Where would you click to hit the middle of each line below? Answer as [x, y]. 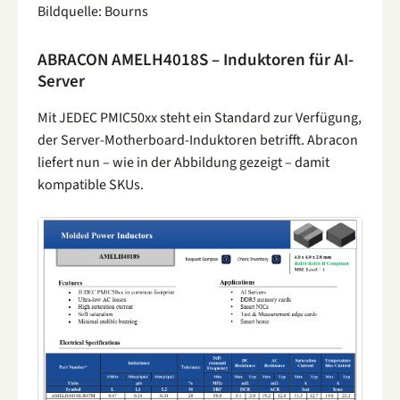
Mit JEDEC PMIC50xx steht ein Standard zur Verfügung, [200, 118]
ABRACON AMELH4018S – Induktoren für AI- [196, 61]
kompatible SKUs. [91, 185]
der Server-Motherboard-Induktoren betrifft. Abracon [198, 141]
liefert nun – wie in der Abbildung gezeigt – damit [183, 163]
